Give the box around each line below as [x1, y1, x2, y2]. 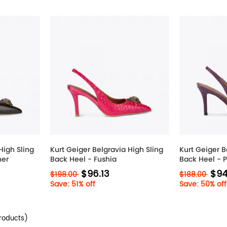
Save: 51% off [50, 178, 95, 190]
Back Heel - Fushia [50, 154, 117, 164]
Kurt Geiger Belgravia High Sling [50, 144, 163, 155]
